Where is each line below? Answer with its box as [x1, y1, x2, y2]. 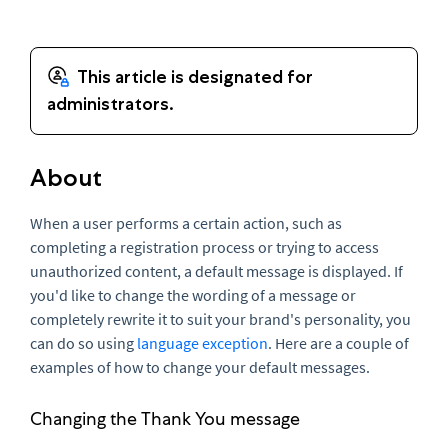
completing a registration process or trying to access [30, 237, 379, 257]
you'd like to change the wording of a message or [30, 285, 356, 305]
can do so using [30, 333, 137, 353]
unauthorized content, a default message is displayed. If [30, 261, 403, 281]
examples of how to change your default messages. [30, 357, 373, 377]
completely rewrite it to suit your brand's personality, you [30, 309, 411, 329]
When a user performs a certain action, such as [30, 213, 342, 233]
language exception [137, 333, 268, 353]
